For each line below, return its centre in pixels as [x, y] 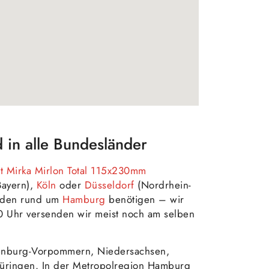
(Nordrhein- [163, 185]
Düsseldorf [109, 185]
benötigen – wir [145, 199]
